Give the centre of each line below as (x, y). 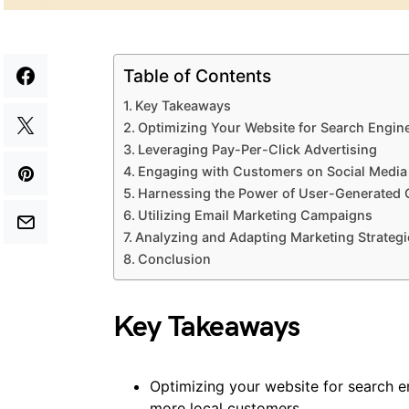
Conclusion (174, 259)
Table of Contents (197, 76)
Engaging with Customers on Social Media (272, 172)
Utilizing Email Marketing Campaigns (255, 215)
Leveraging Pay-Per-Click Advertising (257, 150)
